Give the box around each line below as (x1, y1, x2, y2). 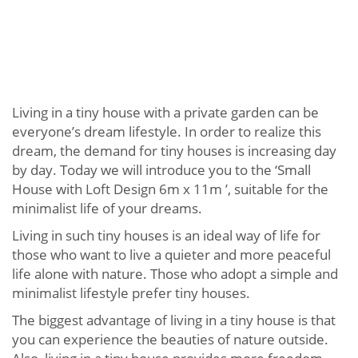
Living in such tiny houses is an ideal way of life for (12, 226, 320, 245)
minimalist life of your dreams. (12, 199, 202, 218)
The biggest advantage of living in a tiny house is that (12, 311, 336, 330)
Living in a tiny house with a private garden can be (12, 103, 319, 122)
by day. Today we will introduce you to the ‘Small (12, 161, 311, 180)
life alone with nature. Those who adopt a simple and (12, 265, 338, 284)
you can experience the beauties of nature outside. (12, 330, 328, 349)
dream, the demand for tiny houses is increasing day (12, 141, 336, 161)
